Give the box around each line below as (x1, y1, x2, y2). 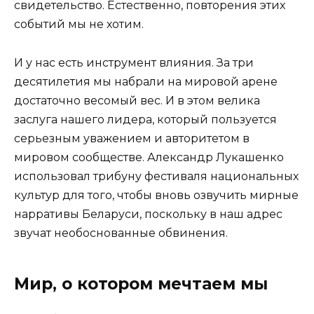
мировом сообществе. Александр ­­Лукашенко (14, 150, 284, 164)
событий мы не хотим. (14, 18, 144, 32)
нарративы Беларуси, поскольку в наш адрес (14, 207, 282, 221)
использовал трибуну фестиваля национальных (14, 169, 299, 183)
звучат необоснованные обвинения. (14, 226, 228, 240)
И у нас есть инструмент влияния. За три (14, 55, 254, 69)
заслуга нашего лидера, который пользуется (14, 112, 277, 126)
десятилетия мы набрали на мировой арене (14, 74, 278, 88)
